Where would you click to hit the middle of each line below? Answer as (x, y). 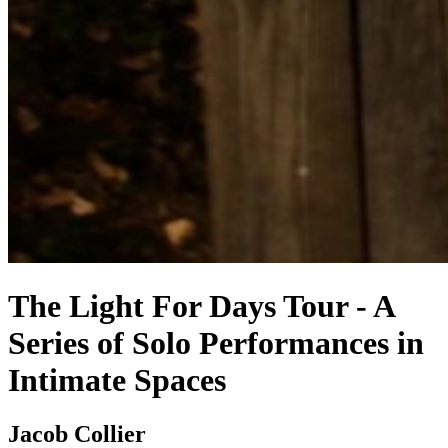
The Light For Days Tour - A (201, 306)
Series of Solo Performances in (216, 343)
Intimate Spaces (117, 380)
